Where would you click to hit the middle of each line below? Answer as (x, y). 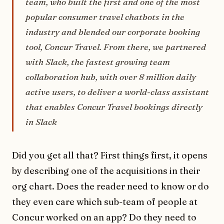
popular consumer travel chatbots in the (105, 17)
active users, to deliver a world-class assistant (117, 92)
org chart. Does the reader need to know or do (110, 186)
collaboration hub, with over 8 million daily (111, 77)
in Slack (41, 122)
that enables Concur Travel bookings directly (114, 107)
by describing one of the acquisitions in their (106, 171)
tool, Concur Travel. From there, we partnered (116, 47)
